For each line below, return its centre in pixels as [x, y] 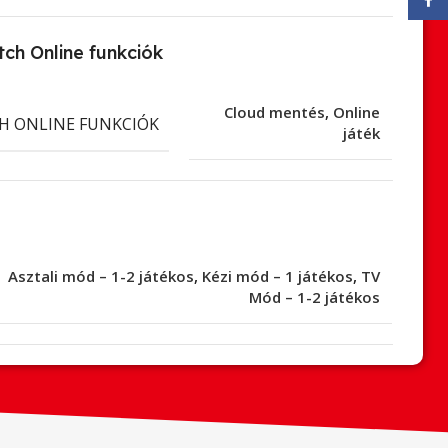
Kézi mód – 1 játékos [277, 276]
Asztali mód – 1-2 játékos [101, 276]
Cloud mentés [274, 112]
